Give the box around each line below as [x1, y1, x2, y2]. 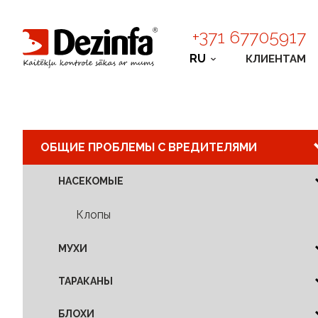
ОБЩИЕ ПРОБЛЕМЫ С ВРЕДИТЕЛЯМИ [40, 140, 257, 154]
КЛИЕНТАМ [246, 52, 306, 65]
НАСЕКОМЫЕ [58, 175, 124, 187]
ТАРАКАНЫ [58, 275, 113, 287]
